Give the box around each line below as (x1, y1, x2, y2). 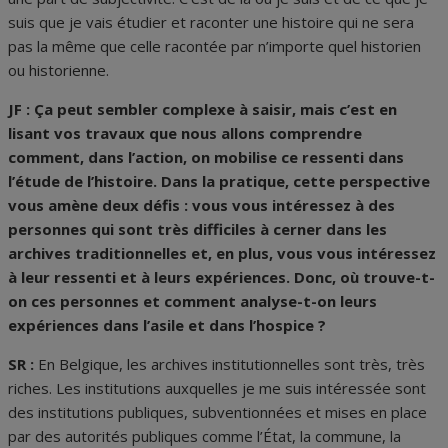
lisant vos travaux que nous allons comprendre (8, 123, 362, 144)
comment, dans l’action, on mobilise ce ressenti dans (8, 147, 404, 168)
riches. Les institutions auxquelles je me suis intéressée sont (8, 378, 426, 399)
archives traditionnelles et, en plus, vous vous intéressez (8, 243, 436, 264)
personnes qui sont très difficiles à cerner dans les (8, 219, 387, 240)
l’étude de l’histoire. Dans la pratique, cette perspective (8, 171, 430, 192)
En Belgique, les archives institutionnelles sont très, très (38, 354, 425, 375)
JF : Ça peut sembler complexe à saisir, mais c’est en (8, 99, 397, 120)
